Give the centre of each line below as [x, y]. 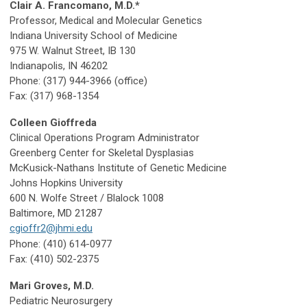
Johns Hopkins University [66, 183]
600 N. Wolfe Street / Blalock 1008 [87, 198]
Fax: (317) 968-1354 [54, 96]
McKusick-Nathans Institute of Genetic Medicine [118, 168]
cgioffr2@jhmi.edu [51, 229]
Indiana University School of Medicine [94, 36]
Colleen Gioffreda [53, 123]
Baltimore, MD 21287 [56, 213]
